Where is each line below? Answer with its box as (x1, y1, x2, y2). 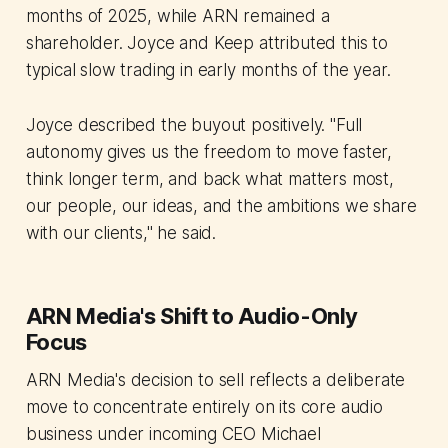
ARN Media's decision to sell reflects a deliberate (25, 370, 406, 391)
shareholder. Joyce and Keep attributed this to (25, 33, 388, 54)
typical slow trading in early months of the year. (25, 60, 391, 81)
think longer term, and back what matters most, (25, 169, 394, 190)
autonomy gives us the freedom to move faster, (25, 142, 393, 163)
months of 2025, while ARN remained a (25, 6, 330, 27)
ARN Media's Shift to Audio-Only (25, 303, 359, 330)
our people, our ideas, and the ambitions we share (25, 196, 417, 217)
